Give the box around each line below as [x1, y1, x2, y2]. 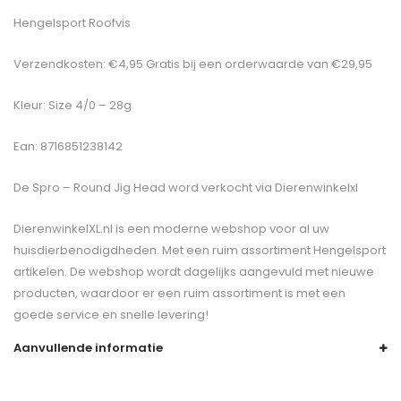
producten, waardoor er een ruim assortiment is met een [13, 284, 346, 302]
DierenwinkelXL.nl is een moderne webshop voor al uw [13, 219, 329, 237]
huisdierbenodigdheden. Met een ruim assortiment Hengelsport [13, 241, 386, 259]
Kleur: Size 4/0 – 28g [13, 96, 132, 114]
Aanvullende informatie [13, 338, 163, 356]
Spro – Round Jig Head [30, 178, 166, 196]
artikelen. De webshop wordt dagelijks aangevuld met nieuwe [13, 262, 374, 280]
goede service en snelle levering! [13, 305, 209, 323]
